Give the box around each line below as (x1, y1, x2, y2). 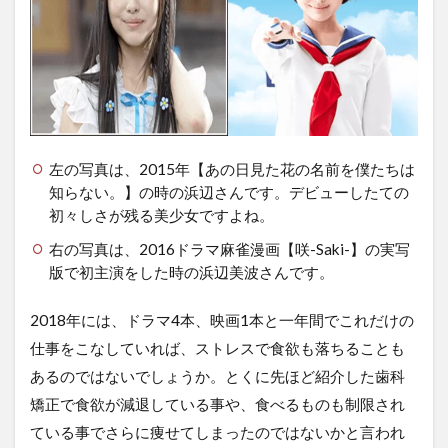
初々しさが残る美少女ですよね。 (48, 206, 274, 225)
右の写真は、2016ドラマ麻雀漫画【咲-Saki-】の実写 (48, 240, 410, 259)
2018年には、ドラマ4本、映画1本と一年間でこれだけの (30, 311, 414, 330)
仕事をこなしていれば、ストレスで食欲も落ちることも (30, 339, 405, 358)
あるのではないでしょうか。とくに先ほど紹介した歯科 (30, 367, 405, 386)
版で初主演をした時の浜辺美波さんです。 (48, 263, 334, 282)
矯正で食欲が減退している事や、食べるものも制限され (30, 395, 405, 414)
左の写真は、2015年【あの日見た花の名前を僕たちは (48, 160, 415, 179)
